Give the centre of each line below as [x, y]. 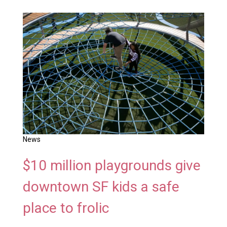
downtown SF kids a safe [101, 186]
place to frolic [66, 208]
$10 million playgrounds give [111, 165]
